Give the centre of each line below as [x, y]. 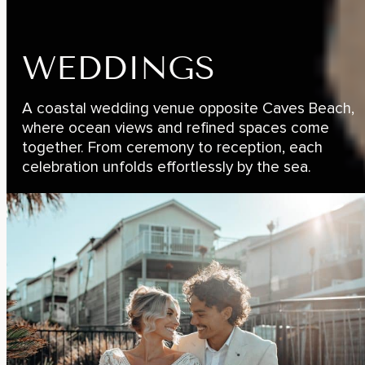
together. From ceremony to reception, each [173, 147]
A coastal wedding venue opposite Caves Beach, [189, 108]
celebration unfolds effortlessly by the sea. [167, 167]
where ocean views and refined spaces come [176, 128]
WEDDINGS [119, 68]
